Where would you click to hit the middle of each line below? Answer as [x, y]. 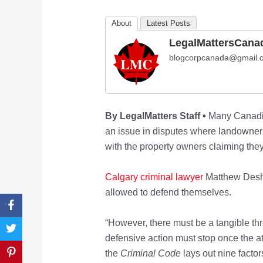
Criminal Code [150, 253]
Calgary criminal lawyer [154, 177]
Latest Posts [168, 23]
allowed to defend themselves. [168, 193]
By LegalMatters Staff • [155, 116]
